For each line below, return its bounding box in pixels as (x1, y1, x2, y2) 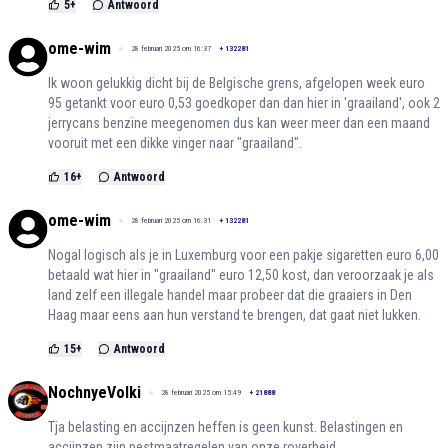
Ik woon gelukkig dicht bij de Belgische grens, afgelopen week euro (48, 75, 425, 92)
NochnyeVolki (48, 383, 141, 403)
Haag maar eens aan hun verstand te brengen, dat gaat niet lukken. (48, 307, 421, 324)
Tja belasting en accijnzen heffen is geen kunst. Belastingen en (48, 419, 403, 436)
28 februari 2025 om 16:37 (131, 44, 211, 54)
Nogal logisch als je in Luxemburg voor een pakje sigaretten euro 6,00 (48, 247, 439, 264)
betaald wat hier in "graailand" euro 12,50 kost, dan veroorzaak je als (48, 267, 434, 284)
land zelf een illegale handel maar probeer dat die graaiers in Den (48, 287, 412, 304)
